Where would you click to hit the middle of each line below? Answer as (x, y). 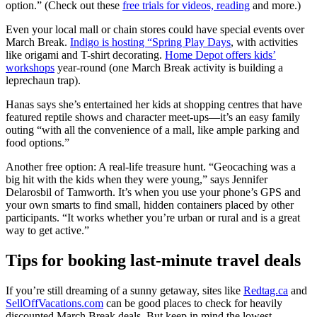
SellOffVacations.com (54, 304)
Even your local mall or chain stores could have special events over (155, 30)
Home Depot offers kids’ (220, 55)
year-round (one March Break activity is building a (169, 68)
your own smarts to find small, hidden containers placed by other (150, 205)
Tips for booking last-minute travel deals (153, 261)
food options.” (38, 143)
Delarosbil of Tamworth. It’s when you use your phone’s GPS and (153, 192)
